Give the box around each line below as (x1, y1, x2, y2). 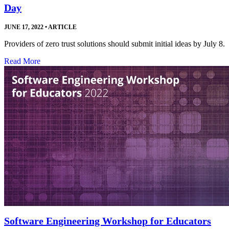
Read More (4, 56, 40, 65)
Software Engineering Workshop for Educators (4, 215, 211, 226)
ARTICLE (47, 23, 77, 31)
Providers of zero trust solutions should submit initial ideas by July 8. (4, 39, 225, 48)
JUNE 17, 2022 (4, 23, 43, 31)
